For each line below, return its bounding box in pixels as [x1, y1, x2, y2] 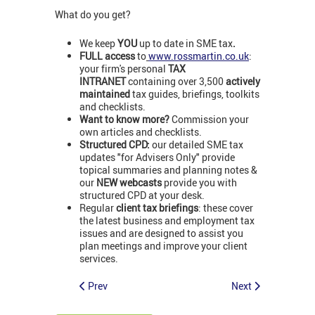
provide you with [162, 175, 237, 189]
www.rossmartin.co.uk [148, 49, 249, 63]
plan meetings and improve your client [79, 238, 247, 252]
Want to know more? [79, 112, 172, 126]
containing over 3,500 [128, 74, 226, 88]
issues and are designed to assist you [79, 226, 243, 240]
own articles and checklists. [79, 124, 202, 139]
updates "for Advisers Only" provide [79, 150, 235, 164]
